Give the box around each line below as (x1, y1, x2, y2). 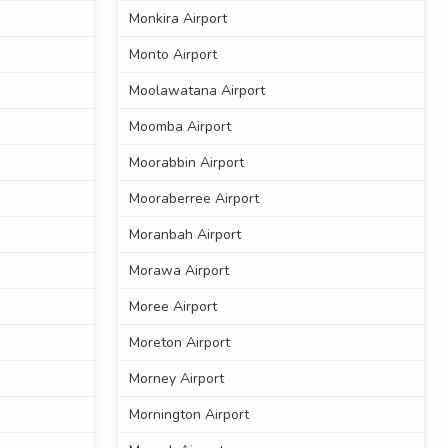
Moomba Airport (128, 117, 231, 137)
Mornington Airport (128, 405, 249, 425)
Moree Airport (128, 297, 217, 317)
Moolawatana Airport (128, 81, 265, 101)
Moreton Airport (128, 333, 230, 353)
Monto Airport (128, 45, 217, 65)
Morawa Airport (128, 261, 229, 281)
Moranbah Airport (128, 225, 241, 245)
